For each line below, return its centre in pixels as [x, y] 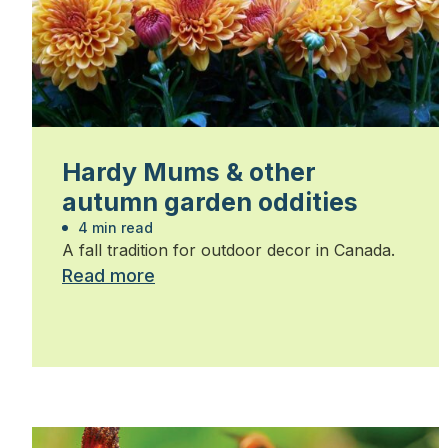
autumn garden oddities [210, 202]
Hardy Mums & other [189, 172]
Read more [108, 276]
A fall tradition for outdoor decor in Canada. [228, 250]
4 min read [113, 228]
